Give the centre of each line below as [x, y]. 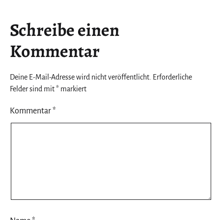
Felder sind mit [33, 89]
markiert [73, 89]
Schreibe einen [65, 30]
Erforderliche [172, 77]
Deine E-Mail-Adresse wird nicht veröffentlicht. [81, 77]
